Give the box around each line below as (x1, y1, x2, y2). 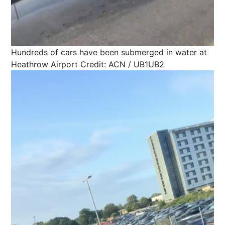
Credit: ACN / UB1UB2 (80, 59, 164, 70)
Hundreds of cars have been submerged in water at (11, 47, 207, 58)
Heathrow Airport (11, 59, 78, 70)
